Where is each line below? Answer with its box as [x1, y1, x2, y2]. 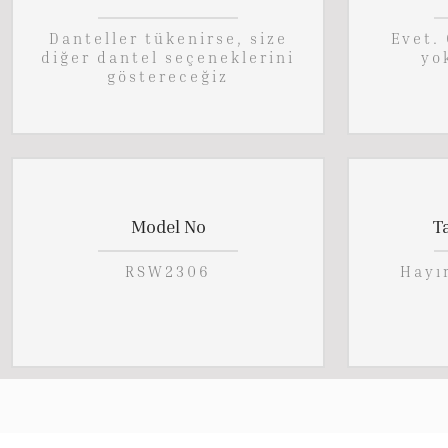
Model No [130, 214, 206, 237]
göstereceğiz [107, 67, 229, 86]
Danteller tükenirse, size [48, 29, 288, 48]
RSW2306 [125, 262, 211, 281]
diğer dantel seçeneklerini [41, 48, 295, 67]
